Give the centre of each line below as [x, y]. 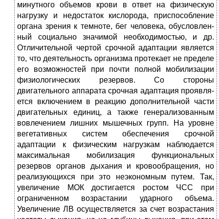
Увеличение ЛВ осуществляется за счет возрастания [116, 209]
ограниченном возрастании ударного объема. [116, 198]
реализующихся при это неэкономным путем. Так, [116, 177]
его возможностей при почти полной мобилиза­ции [116, 69]
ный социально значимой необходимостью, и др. [116, 37]
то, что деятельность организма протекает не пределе [116, 59]
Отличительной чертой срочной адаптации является [116, 48]
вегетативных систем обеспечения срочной [116, 134]
